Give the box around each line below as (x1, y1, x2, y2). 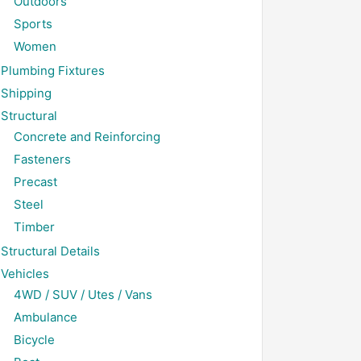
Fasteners (14, 151, 71, 167)
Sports (14, 16, 52, 31)
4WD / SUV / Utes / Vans (14, 287, 152, 302)
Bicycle (14, 332, 55, 347)
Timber (14, 219, 55, 234)
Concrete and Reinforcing (14, 129, 160, 144)
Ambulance (14, 309, 77, 325)
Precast (14, 174, 57, 189)
